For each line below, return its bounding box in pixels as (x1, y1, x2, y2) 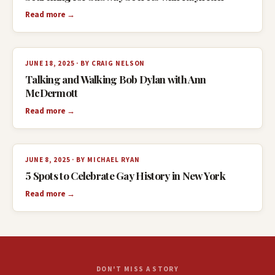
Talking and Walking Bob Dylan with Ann (25, 72, 206, 86)
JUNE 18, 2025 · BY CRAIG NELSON (25, 59, 145, 68)
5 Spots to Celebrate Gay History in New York (25, 169, 225, 182)
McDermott (25, 86, 78, 99)
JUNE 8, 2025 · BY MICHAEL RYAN (25, 155, 140, 164)
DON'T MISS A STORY (96, 265, 179, 273)
